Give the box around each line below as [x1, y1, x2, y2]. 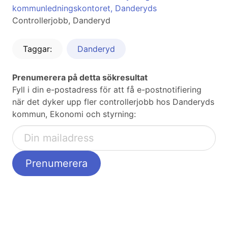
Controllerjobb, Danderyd [12, 15, 110, 26]
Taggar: [23, 44, 52, 54]
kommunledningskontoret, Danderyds [12, 3, 157, 14]
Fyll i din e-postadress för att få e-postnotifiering [12, 84, 202, 95]
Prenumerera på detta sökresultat [12, 72, 148, 83]
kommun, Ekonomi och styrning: [12, 109, 136, 120]
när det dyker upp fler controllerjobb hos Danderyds [12, 97, 214, 107]
